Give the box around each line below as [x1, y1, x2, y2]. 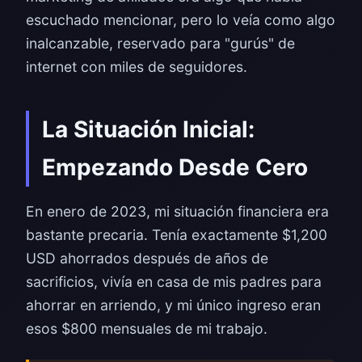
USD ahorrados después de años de [26, 250, 268, 267]
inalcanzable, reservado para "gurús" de [26, 35, 295, 52]
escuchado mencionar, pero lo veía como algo [26, 11, 335, 28]
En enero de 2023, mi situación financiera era [26, 203, 329, 220]
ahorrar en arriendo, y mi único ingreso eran [26, 297, 321, 314]
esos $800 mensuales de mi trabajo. [26, 320, 267, 337]
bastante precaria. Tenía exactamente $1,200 [26, 226, 327, 243]
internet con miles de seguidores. [26, 58, 247, 75]
